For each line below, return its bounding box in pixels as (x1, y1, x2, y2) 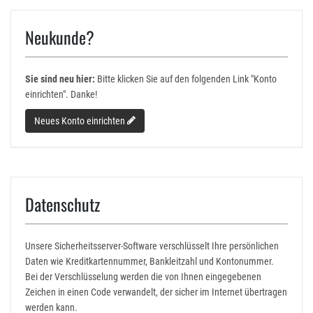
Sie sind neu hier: (25, 73, 95, 85)
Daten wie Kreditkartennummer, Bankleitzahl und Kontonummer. (25, 256, 274, 267)
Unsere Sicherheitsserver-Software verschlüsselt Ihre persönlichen (25, 240, 279, 252)
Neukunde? (25, 24, 94, 50)
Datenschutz (25, 191, 100, 217)
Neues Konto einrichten (34, 115, 127, 126)
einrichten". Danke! (25, 89, 97, 100)
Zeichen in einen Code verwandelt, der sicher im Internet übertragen (25, 286, 287, 298)
